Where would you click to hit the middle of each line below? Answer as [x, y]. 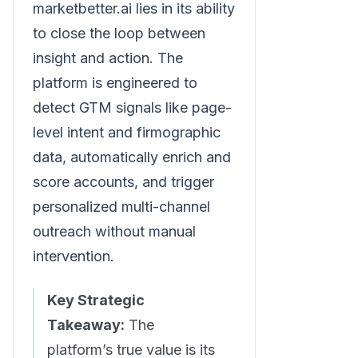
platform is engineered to [115, 82]
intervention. [74, 256]
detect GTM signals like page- [132, 107]
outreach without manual [114, 231]
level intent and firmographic [127, 132]
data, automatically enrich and [132, 157]
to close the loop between [119, 33]
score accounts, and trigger [123, 181]
